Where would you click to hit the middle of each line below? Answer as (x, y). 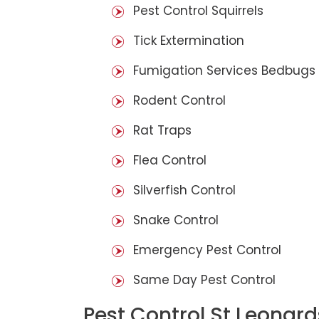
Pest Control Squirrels (198, 11)
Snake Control (176, 220)
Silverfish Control (184, 190)
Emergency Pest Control (207, 250)
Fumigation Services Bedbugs (224, 71)
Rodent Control (179, 101)
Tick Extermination (189, 41)
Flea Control (170, 161)
